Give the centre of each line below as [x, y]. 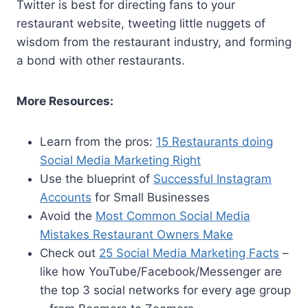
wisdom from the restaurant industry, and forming [154, 42]
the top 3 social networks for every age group [165, 290]
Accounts [66, 197]
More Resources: [65, 101]
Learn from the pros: [98, 141]
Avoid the [68, 216]
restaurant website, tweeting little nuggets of [141, 23]
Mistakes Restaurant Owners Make [136, 234]
